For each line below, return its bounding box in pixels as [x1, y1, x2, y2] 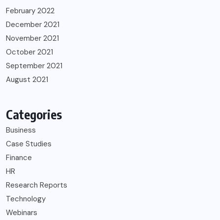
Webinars [6, 208, 37, 218]
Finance [6, 153, 32, 163]
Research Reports [6, 180, 67, 191]
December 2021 [6, 20, 59, 30]
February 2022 [6, 6, 55, 16]
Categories [6, 107, 62, 123]
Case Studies [6, 139, 52, 149]
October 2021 [6, 47, 53, 57]
